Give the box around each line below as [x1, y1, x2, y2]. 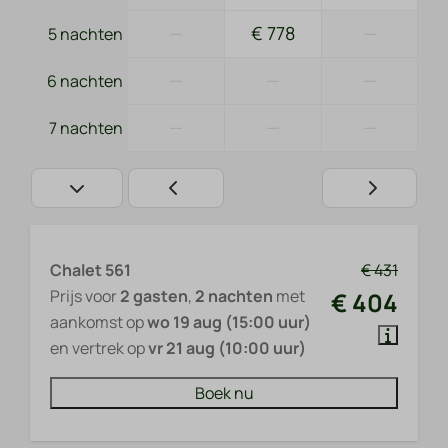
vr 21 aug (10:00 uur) [148, 337, 306, 359]
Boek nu [194, 382, 254, 404]
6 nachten [47, 70, 123, 92]
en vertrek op [50, 337, 148, 359]
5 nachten [48, 23, 123, 45]
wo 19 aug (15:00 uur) [147, 311, 311, 333]
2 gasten [120, 285, 188, 307]
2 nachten [195, 285, 273, 307]
